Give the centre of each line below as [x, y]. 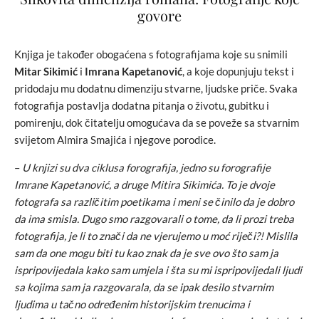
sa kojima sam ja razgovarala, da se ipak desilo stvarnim [144, 287]
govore [159, 15]
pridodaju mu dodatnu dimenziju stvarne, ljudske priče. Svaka [156, 88]
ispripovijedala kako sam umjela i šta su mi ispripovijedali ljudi [158, 270]
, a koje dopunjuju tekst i [238, 71]
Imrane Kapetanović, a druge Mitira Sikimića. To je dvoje [145, 184]
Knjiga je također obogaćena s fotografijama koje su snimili [151, 54]
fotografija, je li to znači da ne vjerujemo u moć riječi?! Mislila [156, 235]
